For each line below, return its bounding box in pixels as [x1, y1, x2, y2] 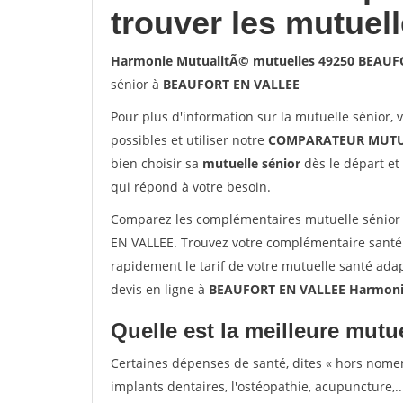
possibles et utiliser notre [111, 131, 268, 148]
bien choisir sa [111, 155, 202, 172]
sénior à [111, 76, 163, 93]
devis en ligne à [111, 281, 209, 298]
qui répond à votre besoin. [111, 178, 271, 195]
